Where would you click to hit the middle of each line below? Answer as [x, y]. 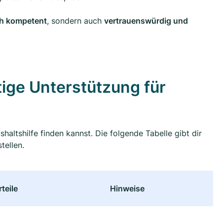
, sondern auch [75, 21]
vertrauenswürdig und [146, 21]
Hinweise [127, 189]
